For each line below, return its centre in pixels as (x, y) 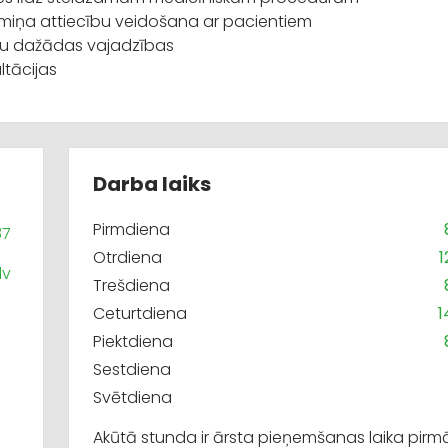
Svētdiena (132, 398)
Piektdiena (133, 342)
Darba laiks (152, 184)
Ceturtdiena (140, 314)
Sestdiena (132, 370)
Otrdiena (127, 258)
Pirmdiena (131, 230)
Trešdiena (131, 286)
